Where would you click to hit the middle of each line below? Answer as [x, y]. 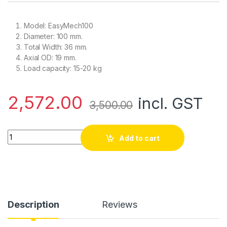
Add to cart [140, 138]
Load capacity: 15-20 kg [63, 68]
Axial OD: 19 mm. [50, 58]
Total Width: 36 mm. [56, 47]
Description [33, 204]
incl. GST [170, 103]
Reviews [120, 204]
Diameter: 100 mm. [53, 36]
